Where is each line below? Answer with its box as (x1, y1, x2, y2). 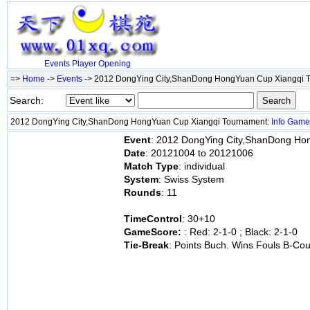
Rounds (124, 187, 161, 198)
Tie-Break (124, 239, 169, 250)
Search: (10, 95, 44, 106)
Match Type (124, 161, 179, 172)
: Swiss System (158, 174, 224, 185)
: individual (179, 161, 225, 172)
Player (71, 59, 96, 69)
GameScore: (124, 226, 184, 237)
